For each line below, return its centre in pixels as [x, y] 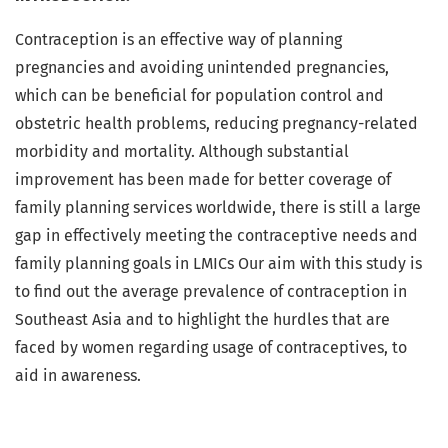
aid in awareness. [80, 376]
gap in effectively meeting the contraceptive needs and [216, 236]
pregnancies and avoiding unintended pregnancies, [202, 68]
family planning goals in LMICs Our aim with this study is [218, 264]
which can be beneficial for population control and [199, 96]
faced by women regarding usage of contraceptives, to [211, 348]
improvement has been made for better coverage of [203, 180]
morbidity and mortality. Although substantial [182, 152]
